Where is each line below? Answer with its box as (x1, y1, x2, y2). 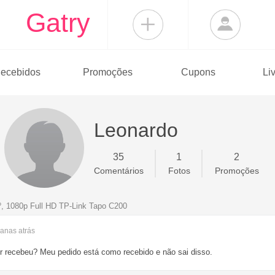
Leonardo (93, 119, 178, 141)
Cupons (180, 67, 215, 77)
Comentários (93, 166, 144, 176)
